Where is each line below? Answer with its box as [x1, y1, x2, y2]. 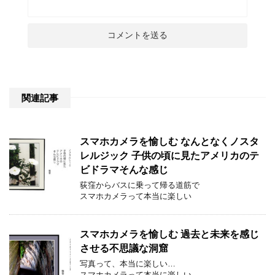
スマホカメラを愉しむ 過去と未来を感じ [80, 228, 259, 239]
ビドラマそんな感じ [80, 164, 178, 175]
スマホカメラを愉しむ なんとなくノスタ [80, 136, 259, 147]
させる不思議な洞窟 [80, 242, 168, 254]
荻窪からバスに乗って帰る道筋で [80, 180, 199, 190]
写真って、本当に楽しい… [80, 258, 176, 268]
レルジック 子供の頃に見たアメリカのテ [80, 150, 259, 161]
